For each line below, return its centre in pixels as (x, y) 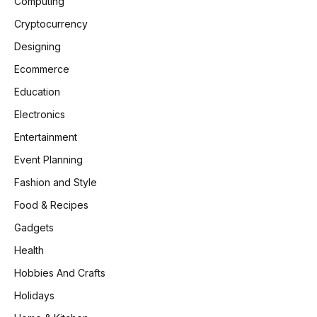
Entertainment (46, 137)
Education (37, 91)
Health (29, 250)
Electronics (40, 114)
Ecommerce (42, 69)
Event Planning (48, 159)
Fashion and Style (56, 182)
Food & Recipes (51, 204)
